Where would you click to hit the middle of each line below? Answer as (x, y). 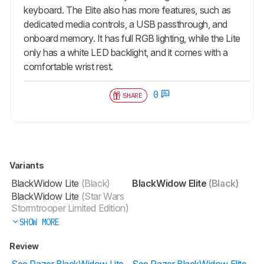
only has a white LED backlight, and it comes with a (126, 52)
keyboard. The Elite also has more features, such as (127, 10)
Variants (27, 165)
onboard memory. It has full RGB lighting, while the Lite (132, 38)
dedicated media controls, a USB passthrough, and (126, 24)
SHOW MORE (39, 222)
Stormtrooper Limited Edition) (70, 208)
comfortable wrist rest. (70, 66)
